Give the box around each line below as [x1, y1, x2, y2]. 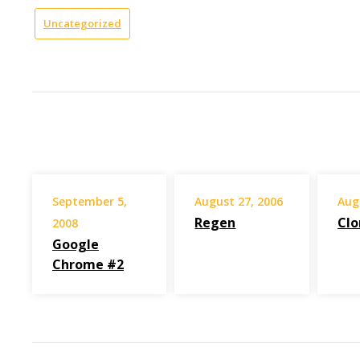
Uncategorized [43, 15, 121, 31]
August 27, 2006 [194, 194, 284, 210]
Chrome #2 [52, 256, 124, 274]
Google [52, 235, 99, 254]
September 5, [52, 194, 127, 210]
